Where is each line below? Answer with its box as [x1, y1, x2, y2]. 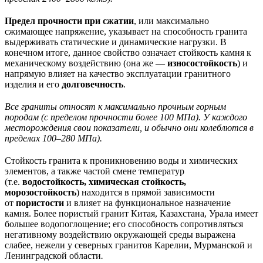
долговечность [62, 79, 123, 89]
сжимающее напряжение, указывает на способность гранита [5, 26, 247, 36]
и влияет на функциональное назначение [64, 197, 231, 208]
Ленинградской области [5, 250, 101, 261]
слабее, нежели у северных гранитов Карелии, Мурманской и [5, 240, 252, 250]
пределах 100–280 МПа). [5, 133, 102, 143]
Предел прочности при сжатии [5, 15, 134, 26]
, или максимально [134, 15, 209, 26]
